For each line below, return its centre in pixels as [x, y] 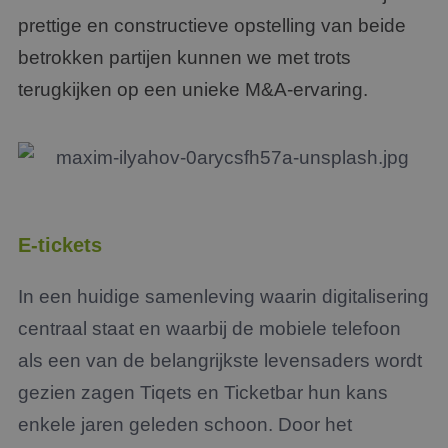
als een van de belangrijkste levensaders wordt [220, 360]
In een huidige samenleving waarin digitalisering [223, 296]
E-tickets [60, 245]
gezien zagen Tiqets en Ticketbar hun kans [203, 392]
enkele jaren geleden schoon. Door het [185, 424]
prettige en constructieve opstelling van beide [212, 25]
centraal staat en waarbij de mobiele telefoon [209, 328]
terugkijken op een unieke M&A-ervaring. [193, 89]
